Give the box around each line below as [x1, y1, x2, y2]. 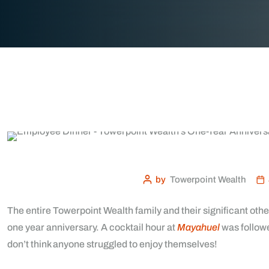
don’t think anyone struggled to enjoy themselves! [7, 239, 217, 249]
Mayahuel [177, 222, 220, 232]
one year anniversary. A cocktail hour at [7, 222, 177, 232]
